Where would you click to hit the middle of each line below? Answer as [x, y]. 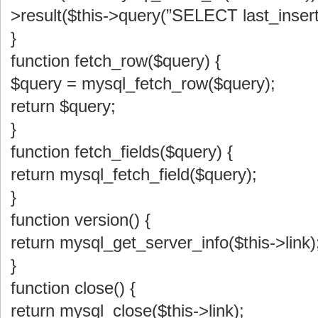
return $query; [63, 106]
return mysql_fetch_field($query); [134, 174]
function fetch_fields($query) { [122, 151]
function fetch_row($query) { [116, 60]
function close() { [73, 287]
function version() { [81, 219]
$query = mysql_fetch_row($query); [143, 83]
